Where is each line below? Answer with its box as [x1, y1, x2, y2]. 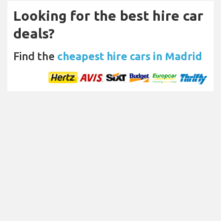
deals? [13, 25, 55, 41]
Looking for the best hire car [13, 7, 203, 23]
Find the [13, 49, 57, 62]
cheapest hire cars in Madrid [57, 49, 202, 62]
